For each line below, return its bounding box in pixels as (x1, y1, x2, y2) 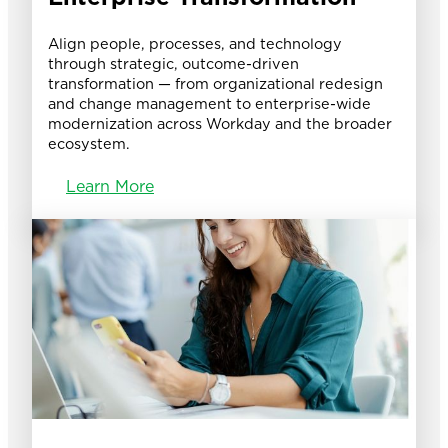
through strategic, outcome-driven (48, 55, 299, 73)
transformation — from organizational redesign (48, 75, 383, 93)
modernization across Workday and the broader (48, 115, 392, 133)
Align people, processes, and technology (48, 35, 342, 53)
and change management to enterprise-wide (48, 95, 371, 113)
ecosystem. (48, 135, 130, 153)
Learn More (66, 177, 154, 197)
